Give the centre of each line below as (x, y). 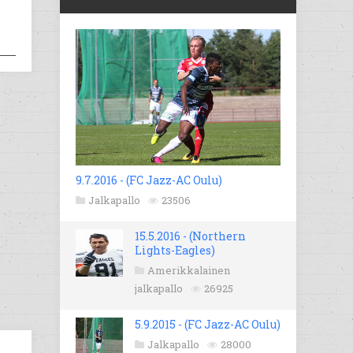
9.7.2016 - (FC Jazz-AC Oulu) (149, 180)
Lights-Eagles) (175, 251)
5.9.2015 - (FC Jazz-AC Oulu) (208, 325)
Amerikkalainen (189, 271)
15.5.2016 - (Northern (190, 236)
